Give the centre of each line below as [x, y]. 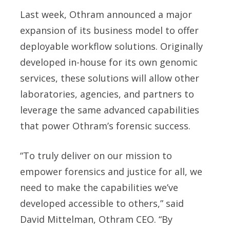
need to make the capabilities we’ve [99, 188]
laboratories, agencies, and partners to [107, 94]
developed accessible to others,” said [102, 204]
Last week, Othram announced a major [106, 15]
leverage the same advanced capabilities [110, 110]
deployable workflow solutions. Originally [111, 46]
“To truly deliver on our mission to [96, 156]
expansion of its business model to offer [109, 31]
